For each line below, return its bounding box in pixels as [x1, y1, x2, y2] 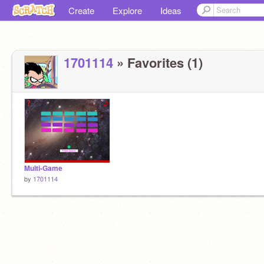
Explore [113, 4, 142, 16]
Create [68, 4, 94, 16]
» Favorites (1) [113, 53, 203, 72]
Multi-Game [24, 163, 62, 173]
